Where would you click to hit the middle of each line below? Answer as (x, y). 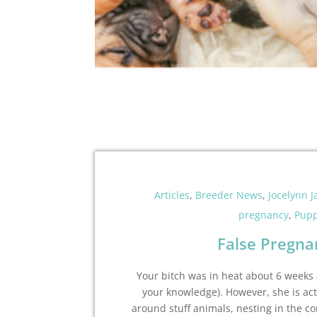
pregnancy (263, 215)
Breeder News (229, 195)
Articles (172, 195)
